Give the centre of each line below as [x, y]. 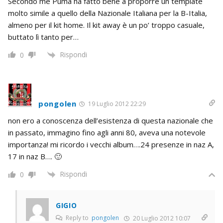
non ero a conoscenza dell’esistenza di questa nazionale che [111, 121]
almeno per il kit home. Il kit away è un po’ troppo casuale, [106, 25]
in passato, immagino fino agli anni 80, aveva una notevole [107, 133]
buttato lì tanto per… [43, 37]
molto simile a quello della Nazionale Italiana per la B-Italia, [108, 13]
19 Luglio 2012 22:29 [116, 104]
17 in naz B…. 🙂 [35, 157]
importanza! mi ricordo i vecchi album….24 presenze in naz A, [111, 145]
